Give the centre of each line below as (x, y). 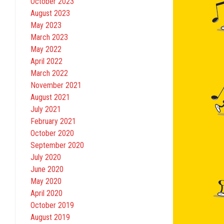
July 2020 (46, 157)
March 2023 (49, 37)
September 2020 (57, 145)
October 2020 (52, 133)
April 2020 (46, 193)
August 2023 (50, 13)
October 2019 (52, 205)
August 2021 (50, 97)
